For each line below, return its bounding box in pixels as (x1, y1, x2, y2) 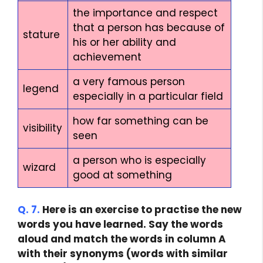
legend (23, 81, 59, 96)
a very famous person (73, 74, 185, 89)
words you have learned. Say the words (18, 217, 223, 231)
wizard (23, 160, 56, 174)
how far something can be (73, 113, 208, 128)
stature (23, 27, 60, 42)
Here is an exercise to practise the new (40, 203, 242, 217)
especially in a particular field (73, 89, 223, 103)
